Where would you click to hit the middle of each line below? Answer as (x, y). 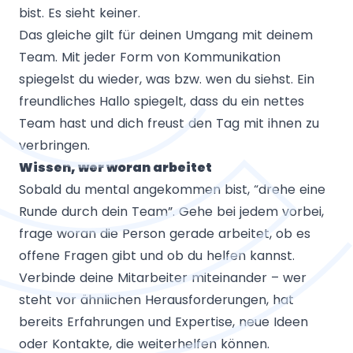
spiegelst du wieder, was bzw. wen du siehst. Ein (167, 79)
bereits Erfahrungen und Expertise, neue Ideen (163, 321)
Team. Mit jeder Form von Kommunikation (150, 57)
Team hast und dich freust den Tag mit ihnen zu (169, 123)
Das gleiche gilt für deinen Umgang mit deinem (166, 35)
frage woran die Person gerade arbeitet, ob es (165, 233)
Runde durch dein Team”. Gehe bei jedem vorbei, (171, 211)
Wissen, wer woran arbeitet (115, 167)
